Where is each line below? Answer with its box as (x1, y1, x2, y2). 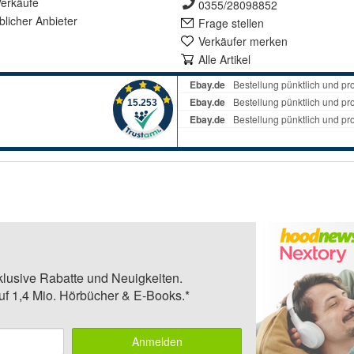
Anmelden (131, 333, 183, 349)
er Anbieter (22, 13, 77, 28)
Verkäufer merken (198, 33, 288, 49)
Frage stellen (198, 15, 264, 31)
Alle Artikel (198, 51, 250, 67)
